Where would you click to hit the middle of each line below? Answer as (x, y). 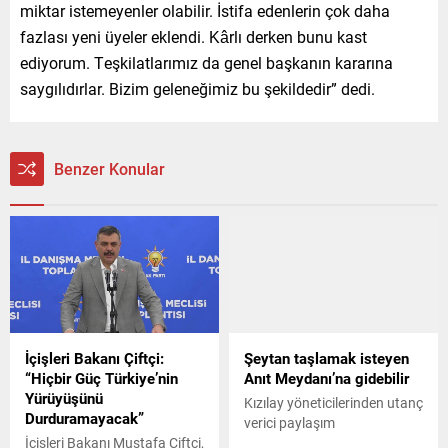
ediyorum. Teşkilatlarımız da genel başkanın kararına (206, 62)
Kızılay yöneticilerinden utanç (333, 403)
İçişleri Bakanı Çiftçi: (94, 358)
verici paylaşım (289, 423)
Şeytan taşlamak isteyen (326, 358)
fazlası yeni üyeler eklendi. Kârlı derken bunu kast (193, 36)
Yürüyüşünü (64, 398)
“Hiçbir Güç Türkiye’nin (101, 378)
